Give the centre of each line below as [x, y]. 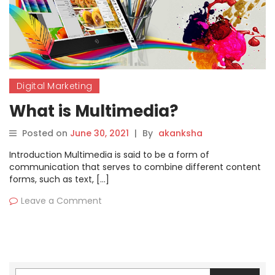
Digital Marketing [55, 86]
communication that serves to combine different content [135, 167]
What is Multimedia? [94, 111]
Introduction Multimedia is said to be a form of [109, 155]
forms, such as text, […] [59, 180]
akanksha [180, 134]
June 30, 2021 [99, 134]
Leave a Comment [61, 201]
